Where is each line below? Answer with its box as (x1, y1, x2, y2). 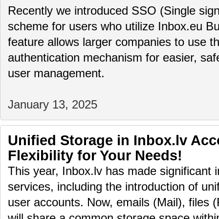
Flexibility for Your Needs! (8, 148, 182, 163)
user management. (8, 67, 105, 80)
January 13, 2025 (8, 98, 97, 111)
